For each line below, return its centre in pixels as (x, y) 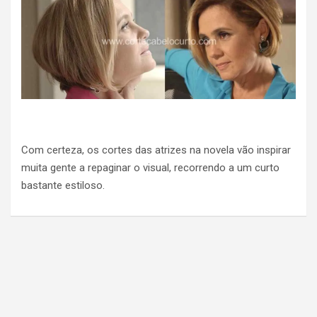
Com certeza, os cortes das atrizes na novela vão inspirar (156, 150)
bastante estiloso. (63, 185)
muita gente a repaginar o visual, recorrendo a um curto (150, 167)
